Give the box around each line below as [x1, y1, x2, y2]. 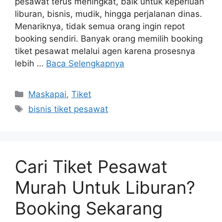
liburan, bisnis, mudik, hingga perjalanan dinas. [15, 9, 202, 19]
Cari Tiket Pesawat [15, 156, 167, 177]
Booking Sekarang [15, 198, 163, 219]
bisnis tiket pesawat [28, 104, 109, 114]
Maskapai [28, 89, 67, 100]
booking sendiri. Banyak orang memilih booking [15, 34, 203, 44]
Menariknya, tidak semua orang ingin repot [15, 21, 185, 32]
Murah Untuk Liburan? [15, 177, 195, 198]
